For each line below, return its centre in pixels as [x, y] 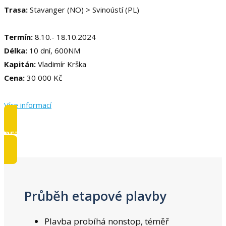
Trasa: [17, 9]
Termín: [19, 37]
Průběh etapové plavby [95, 195]
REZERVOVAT [32, 134]
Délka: [17, 50]
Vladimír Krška [61, 64]
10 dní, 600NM [55, 50]
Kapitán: [20, 64]
